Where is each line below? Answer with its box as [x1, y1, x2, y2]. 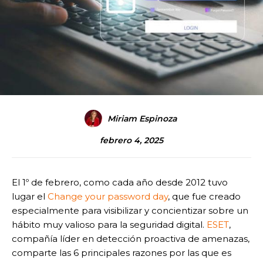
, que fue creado [168, 190, 241, 202]
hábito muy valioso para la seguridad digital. [12, 218, 207, 230]
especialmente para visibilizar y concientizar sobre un [12, 204, 248, 216]
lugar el [12, 190, 45, 202]
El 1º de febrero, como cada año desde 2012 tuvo [12, 176, 228, 188]
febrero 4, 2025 [100, 135, 163, 146]
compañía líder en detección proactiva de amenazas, [12, 232, 249, 244]
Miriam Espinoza [107, 113, 177, 124]
